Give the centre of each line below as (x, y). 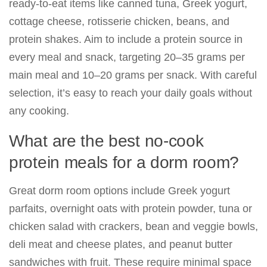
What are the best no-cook (106, 141)
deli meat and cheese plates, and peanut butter (121, 244)
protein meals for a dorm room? (124, 162)
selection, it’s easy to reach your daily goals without (131, 93)
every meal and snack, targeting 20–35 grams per (127, 57)
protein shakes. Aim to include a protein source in (126, 39)
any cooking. (39, 111)
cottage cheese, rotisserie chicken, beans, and (119, 21)
